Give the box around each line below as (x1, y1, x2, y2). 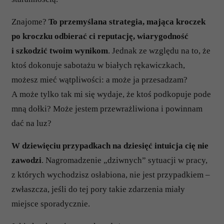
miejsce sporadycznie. (11, 199, 90, 208)
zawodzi (11, 155, 41, 165)
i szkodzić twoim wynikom (11, 46, 108, 55)
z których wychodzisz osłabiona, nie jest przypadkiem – (11, 170, 210, 179)
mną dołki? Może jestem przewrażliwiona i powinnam (11, 104, 202, 113)
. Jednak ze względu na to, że (108, 46, 210, 55)
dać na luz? (11, 118, 51, 128)
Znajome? (11, 17, 48, 26)
